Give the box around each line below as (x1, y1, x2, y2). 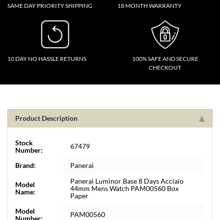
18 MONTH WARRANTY (117, 2, 182, 9)
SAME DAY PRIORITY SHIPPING (7, 2, 92, 9)
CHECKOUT (149, 64, 181, 71)
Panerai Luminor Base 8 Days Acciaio (70, 177, 184, 185)
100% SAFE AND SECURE (132, 55, 198, 62)
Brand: (15, 161, 36, 169)
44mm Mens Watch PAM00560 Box (70, 184, 179, 192)
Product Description (15, 114, 78, 122)
